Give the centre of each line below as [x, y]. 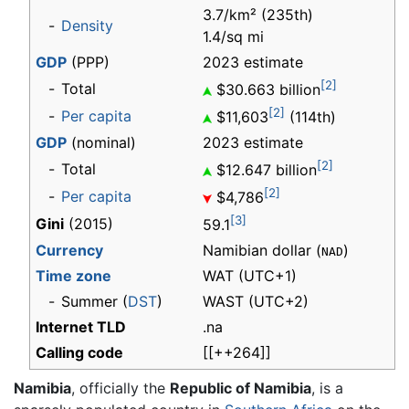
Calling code [79, 353]
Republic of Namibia [241, 388]
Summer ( [94, 302]
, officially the [121, 388]
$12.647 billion [264, 170]
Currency [69, 251]
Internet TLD [81, 327]
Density [87, 26]
